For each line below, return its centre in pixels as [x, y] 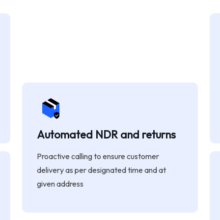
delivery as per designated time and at [102, 170]
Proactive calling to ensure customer [98, 156]
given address [60, 183]
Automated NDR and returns [107, 134]
